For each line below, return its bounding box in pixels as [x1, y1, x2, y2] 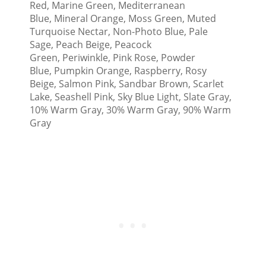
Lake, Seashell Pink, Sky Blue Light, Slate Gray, [29, 90, 232, 103]
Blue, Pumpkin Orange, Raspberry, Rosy [29, 64, 207, 77]
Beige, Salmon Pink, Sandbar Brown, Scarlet [29, 77, 224, 90]
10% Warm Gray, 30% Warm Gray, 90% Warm [29, 103, 231, 116]
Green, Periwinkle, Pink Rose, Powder [29, 50, 195, 64]
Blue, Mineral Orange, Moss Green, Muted [29, 11, 216, 25]
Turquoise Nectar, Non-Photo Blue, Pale [29, 24, 208, 38]
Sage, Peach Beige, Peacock [29, 37, 151, 51]
